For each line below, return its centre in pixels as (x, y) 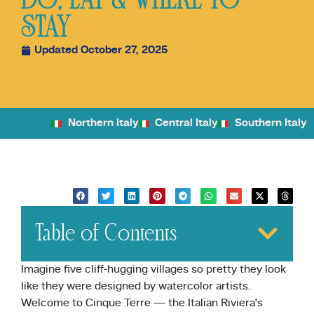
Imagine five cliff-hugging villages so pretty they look (154, 269)
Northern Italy (103, 123)
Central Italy (187, 123)
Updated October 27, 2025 (101, 50)
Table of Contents (106, 233)
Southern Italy (271, 123)
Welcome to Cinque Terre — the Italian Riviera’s (142, 303)
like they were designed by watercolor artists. (136, 286)
